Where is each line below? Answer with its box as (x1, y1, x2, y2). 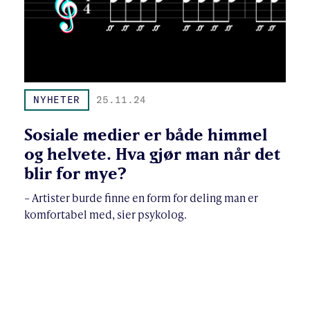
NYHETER (33, 93, 81, 106)
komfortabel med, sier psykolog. (24, 206, 187, 222)
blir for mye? (24, 163, 127, 183)
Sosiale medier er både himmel (24, 125, 267, 144)
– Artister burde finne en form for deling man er (24, 190, 258, 206)
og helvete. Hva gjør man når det (24, 144, 280, 163)
